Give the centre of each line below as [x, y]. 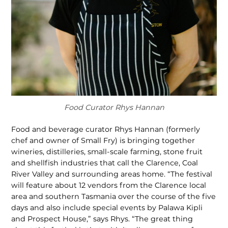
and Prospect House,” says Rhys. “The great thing [102, 219]
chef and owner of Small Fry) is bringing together [103, 141]
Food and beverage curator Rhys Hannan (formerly [106, 130]
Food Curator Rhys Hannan [114, 107]
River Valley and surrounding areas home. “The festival [112, 174]
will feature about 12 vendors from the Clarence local [109, 186]
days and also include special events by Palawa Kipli [107, 208]
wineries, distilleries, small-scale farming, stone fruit [107, 152]
